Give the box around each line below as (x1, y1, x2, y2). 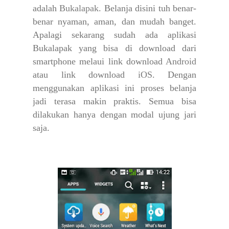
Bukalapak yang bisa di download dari (33, 43, 196, 54)
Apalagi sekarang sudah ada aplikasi (33, 30, 196, 40)
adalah (33, 3, 60, 14)
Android (166, 56, 196, 67)
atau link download (33, 70, 138, 80)
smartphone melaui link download (33, 56, 166, 67)
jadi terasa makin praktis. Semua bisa (33, 96, 196, 107)
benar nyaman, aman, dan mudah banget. (33, 16, 196, 27)
